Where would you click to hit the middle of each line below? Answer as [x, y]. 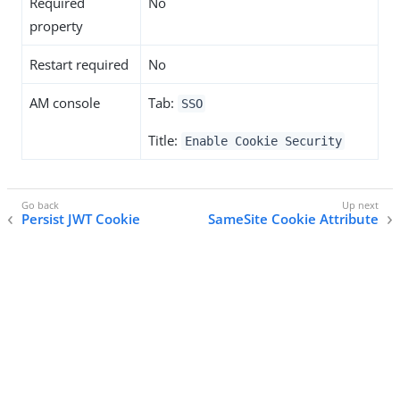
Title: [165, 140]
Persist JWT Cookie [81, 219]
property [56, 26]
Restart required [79, 64]
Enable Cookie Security [263, 141]
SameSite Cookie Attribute [293, 219]
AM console [65, 103]
